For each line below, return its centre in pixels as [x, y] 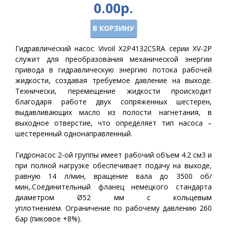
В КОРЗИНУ [113, 28]
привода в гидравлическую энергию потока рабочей [113, 70]
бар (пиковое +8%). [48, 219]
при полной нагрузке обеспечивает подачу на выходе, [113, 165]
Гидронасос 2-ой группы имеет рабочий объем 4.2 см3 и [113, 155]
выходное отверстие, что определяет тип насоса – [113, 123]
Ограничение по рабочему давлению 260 [137, 208]
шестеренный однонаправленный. [74, 134]
